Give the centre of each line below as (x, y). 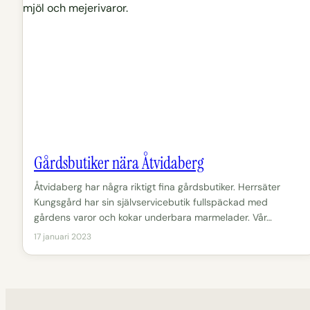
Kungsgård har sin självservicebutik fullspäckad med (151, 202)
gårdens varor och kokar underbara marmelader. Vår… (153, 218)
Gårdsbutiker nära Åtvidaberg (119, 163)
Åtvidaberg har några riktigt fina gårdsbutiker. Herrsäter (157, 187)
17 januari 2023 (63, 237)
